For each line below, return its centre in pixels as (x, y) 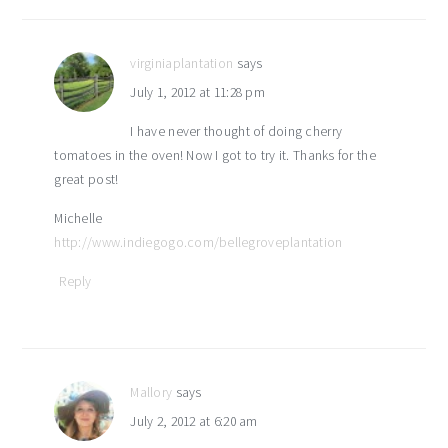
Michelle (78, 218)
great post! (86, 179)
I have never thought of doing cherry (236, 131)
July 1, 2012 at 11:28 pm (197, 92)
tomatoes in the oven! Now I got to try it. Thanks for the (215, 155)
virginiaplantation (182, 63)
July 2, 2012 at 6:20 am (194, 421)
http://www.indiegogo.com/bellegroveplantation (198, 242)
